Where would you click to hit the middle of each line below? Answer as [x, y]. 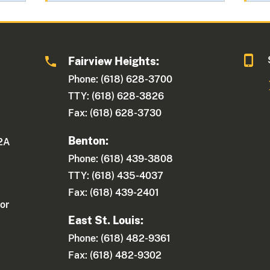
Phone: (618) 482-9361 [120, 239]
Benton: [89, 141]
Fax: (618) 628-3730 [115, 113]
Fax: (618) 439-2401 [114, 193]
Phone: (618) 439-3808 [121, 159]
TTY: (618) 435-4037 [116, 176]
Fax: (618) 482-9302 [115, 256]
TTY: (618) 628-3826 [116, 96]
